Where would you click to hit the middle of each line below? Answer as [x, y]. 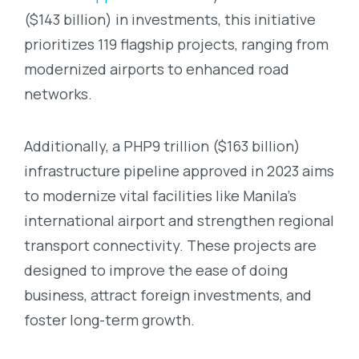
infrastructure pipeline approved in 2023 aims [179, 170]
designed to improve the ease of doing [156, 270]
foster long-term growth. [109, 319]
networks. [58, 93]
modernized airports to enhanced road [157, 69]
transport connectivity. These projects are [170, 245]
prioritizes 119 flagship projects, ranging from [176, 44]
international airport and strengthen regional [179, 220]
